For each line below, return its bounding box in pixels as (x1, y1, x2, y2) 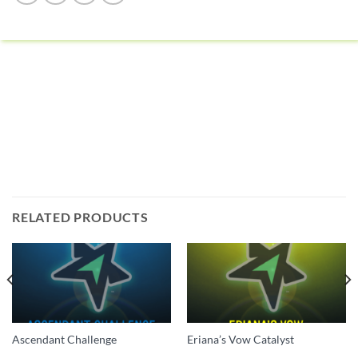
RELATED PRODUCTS (12, 209, 149, 225)
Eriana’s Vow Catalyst (186, 332, 294, 346)
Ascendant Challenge (11, 332, 117, 346)
